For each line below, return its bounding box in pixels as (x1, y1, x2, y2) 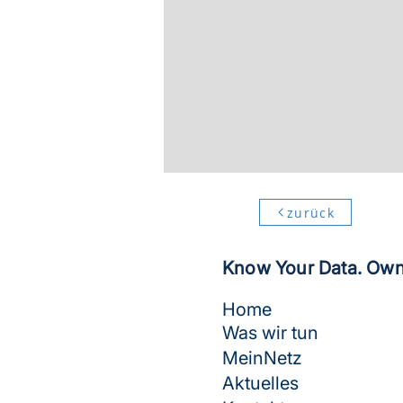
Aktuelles (222, 372, 303, 394)
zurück (286, 203, 336, 221)
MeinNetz (222, 347, 302, 369)
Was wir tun (222, 322, 318, 344)
